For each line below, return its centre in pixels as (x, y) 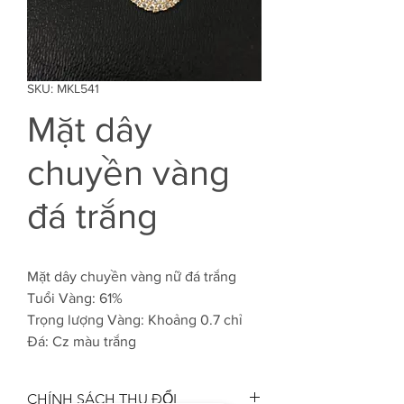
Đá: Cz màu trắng (82, 341)
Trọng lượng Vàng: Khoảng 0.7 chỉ (135, 320)
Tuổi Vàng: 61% (75, 298)
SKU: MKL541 (63, 88)
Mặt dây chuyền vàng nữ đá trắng (132, 276)
